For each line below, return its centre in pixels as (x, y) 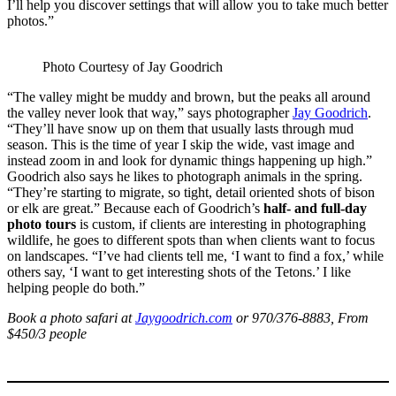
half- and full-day (315, 208)
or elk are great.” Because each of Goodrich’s (135, 208)
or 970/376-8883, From (301, 317)
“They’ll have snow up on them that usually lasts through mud (180, 128)
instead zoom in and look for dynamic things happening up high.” (190, 160)
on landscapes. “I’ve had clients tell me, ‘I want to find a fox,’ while (195, 255)
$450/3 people (47, 333)
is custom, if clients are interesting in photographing (221, 224)
